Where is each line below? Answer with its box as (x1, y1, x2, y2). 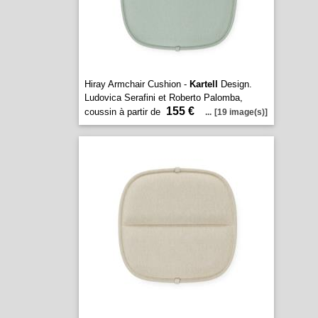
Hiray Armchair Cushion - (84, 79, 190, 89)
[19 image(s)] (214, 107, 268, 117)
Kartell (189, 79, 218, 89)
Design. (217, 79, 252, 89)
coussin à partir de (84, 106, 163, 117)
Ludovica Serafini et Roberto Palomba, (84, 92, 243, 103)
